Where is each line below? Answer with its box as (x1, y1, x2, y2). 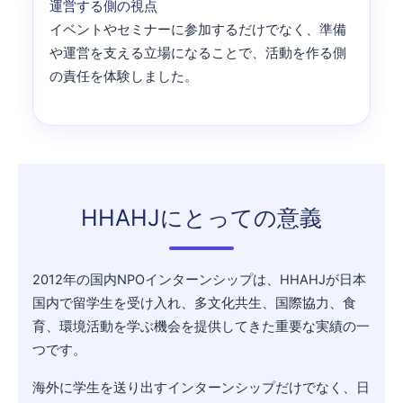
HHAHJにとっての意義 (81, 204, 322, 232)
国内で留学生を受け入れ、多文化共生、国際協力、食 (32, 295, 356, 312)
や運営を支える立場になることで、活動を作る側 (49, 44, 346, 61)
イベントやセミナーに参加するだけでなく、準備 (49, 21, 346, 38)
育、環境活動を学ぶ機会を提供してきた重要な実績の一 (32, 318, 370, 336)
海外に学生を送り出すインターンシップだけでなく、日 (32, 380, 370, 397)
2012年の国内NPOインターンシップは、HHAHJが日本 (32, 272, 366, 289)
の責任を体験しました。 (49, 67, 198, 85)
